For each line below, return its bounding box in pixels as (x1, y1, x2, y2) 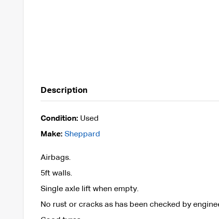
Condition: (40, 114, 78, 123)
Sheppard (64, 130, 100, 138)
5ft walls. (40, 169, 72, 177)
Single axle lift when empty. (40, 185, 139, 193)
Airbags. (40, 153, 71, 162)
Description (40, 86, 88, 95)
